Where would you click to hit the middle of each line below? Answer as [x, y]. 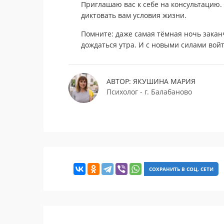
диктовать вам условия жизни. [134, 15]
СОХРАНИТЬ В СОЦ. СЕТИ [181, 169]
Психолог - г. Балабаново [149, 91]
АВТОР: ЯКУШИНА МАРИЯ [151, 81]
